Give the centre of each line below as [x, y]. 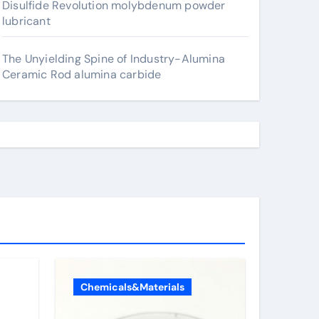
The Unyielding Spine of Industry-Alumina [114, 59]
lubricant [26, 21]
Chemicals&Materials [132, 287]
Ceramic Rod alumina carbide [82, 74]
